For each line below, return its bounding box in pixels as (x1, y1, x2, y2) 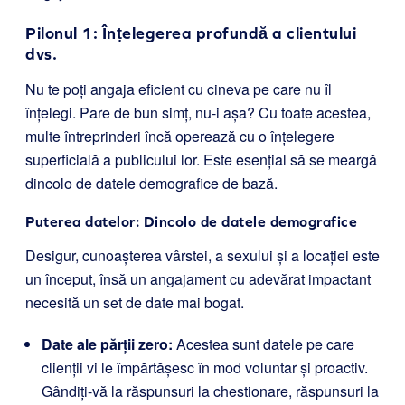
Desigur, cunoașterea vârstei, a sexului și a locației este (25, 245, 380, 266)
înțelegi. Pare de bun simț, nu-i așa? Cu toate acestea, (25, 102, 371, 123)
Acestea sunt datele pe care (173, 334, 354, 354)
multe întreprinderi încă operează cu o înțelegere (25, 126, 334, 146)
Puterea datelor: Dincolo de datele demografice (25, 213, 357, 230)
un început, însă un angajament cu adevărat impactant (25, 268, 371, 289)
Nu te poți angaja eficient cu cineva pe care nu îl (25, 79, 332, 99)
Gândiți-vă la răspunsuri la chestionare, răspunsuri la (42, 381, 379, 401)
